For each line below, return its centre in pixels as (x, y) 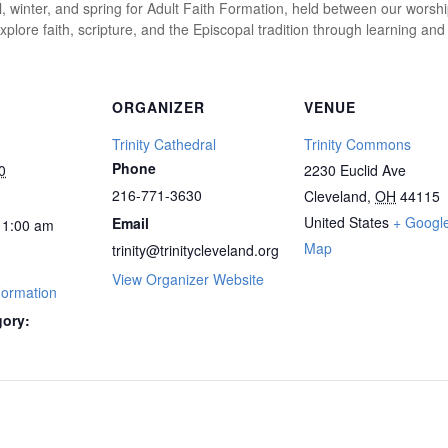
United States (346, 222)
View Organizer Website (188, 279)
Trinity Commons (357, 144)
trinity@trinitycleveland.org (195, 250)
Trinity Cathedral (164, 144)
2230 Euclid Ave (355, 170)
